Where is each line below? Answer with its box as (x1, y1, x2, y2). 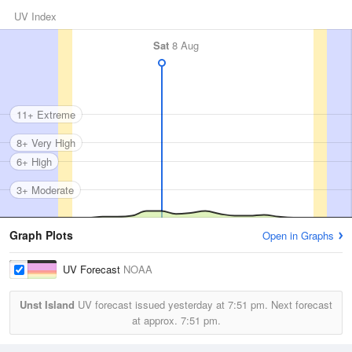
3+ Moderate (16, 181, 74, 197)
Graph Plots (9, 227, 73, 243)
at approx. (131, 313, 181, 328)
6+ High (16, 153, 52, 169)
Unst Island (20, 297, 75, 312)
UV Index (14, 9, 57, 24)
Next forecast (268, 297, 332, 312)
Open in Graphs (262, 228, 334, 243)
